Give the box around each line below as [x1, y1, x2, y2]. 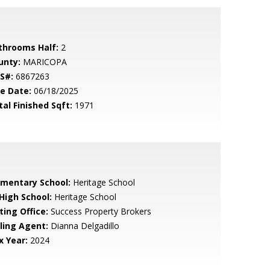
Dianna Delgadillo [48, 220, 119, 231]
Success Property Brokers [48, 206, 151, 217]
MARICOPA [20, 56, 67, 67]
